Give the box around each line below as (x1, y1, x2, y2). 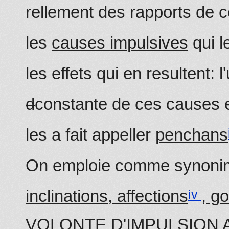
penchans (155, 125, 228, 144)
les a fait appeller (26, 125, 155, 144)
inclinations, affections (26, 186, 188, 205)
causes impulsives (52, 33, 188, 52)
